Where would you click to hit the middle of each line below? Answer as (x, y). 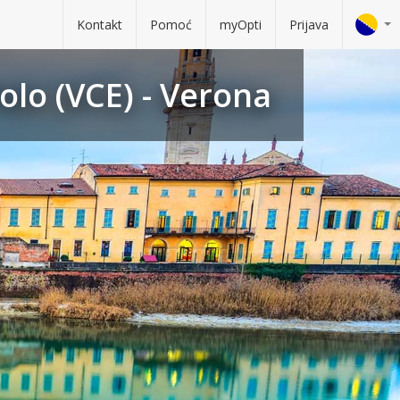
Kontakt (100, 25)
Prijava (309, 25)
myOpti (241, 25)
